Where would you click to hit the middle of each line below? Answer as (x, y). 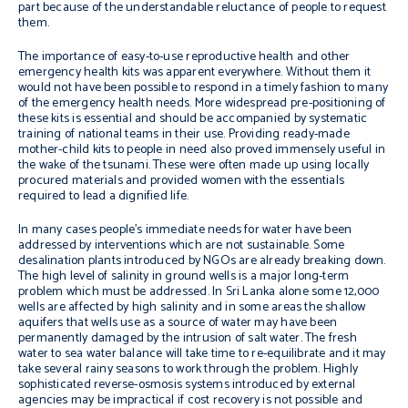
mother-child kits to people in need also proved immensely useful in (202, 150)
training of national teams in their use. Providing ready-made (184, 134)
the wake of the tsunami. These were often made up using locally (194, 165)
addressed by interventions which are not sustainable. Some (182, 245)
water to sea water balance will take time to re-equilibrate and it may (202, 354)
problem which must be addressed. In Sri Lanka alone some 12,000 (199, 292)
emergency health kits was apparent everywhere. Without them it (195, 72)
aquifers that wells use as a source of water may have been (178, 323)
